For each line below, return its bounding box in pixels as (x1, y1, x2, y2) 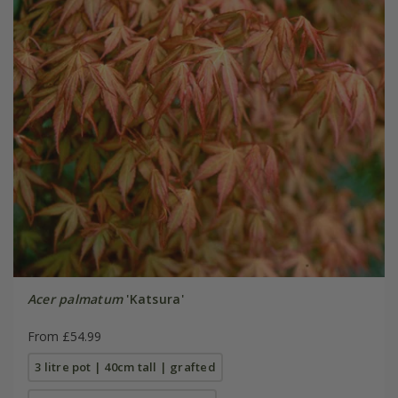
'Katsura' (123, 290, 184, 307)
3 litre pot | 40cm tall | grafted (35, 358, 216, 375)
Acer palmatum (27, 290, 123, 307)
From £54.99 (27, 327, 101, 345)
